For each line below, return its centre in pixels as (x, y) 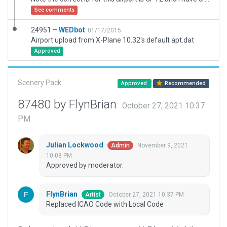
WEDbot (72, 30)
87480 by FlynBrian (69, 104)
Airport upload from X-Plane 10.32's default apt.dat (112, 40)
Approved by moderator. (85, 165)
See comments (54, 10)
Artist (93, 195)
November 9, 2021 (163, 146)
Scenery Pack (40, 83)
